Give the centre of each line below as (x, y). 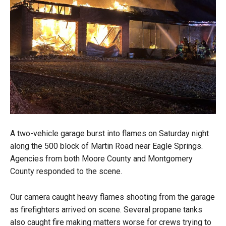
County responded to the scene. (66, 172)
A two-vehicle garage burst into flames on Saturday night (109, 134)
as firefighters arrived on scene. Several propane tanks (106, 210)
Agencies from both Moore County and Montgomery (101, 159)
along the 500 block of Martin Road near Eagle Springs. (106, 146)
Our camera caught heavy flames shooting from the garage (112, 197)
